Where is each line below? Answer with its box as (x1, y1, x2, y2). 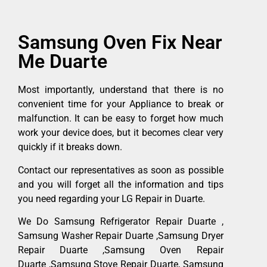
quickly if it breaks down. (18, 141, 122, 153)
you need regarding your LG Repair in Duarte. (18, 193, 205, 204)
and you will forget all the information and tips (18, 178, 223, 190)
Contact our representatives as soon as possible (18, 164, 223, 176)
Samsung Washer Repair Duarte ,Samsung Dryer (18, 230, 223, 242)
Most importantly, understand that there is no (18, 84, 223, 96)
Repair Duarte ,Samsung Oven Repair (18, 244, 223, 256)
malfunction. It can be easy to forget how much (18, 113, 223, 125)
